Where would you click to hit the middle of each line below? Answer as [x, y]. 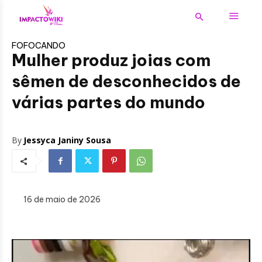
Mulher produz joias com [111, 60]
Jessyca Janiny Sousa [67, 140]
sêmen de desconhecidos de [126, 81]
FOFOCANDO [39, 46]
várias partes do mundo [108, 102]
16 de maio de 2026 [62, 200]
